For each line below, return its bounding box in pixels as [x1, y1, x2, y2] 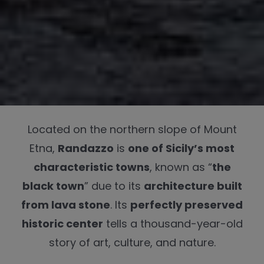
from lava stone [21, 197, 110, 213]
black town [22, 179, 84, 194]
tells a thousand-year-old [103, 216, 243, 232]
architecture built [143, 179, 242, 194]
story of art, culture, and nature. [48, 235, 216, 250]
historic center [21, 216, 103, 232]
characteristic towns [33, 160, 150, 175]
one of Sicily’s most [128, 141, 235, 156]
